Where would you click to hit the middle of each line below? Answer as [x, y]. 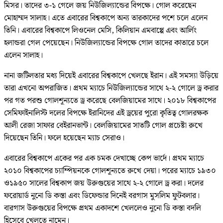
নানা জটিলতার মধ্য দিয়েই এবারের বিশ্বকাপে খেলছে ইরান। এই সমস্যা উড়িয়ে [111, 76]
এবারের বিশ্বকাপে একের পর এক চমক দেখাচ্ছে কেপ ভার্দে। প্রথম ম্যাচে [104, 159]
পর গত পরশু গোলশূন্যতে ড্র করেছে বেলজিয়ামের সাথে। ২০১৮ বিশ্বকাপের [110, 101]
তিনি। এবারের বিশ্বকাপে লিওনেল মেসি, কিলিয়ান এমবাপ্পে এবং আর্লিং [100, 31]
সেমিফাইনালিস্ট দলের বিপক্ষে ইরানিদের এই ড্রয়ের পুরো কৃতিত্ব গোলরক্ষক [106, 113]
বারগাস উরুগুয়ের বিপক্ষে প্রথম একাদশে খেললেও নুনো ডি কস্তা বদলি [103, 209]
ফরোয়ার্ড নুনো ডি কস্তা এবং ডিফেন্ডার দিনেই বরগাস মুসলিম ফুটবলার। [102, 196]
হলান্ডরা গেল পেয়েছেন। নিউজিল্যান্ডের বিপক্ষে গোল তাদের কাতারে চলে [106, 43]
